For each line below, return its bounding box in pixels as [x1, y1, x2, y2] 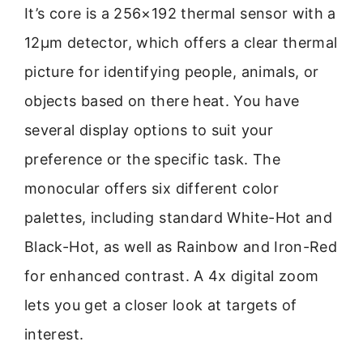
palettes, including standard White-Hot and [24, 208, 333, 226]
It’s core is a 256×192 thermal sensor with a [24, 4, 336, 22]
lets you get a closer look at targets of [24, 296, 297, 314]
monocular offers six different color [24, 179, 279, 197]
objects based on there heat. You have [24, 92, 300, 109]
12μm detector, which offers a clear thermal [24, 33, 338, 51]
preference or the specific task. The [24, 150, 280, 168]
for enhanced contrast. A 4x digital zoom [24, 267, 319, 284]
